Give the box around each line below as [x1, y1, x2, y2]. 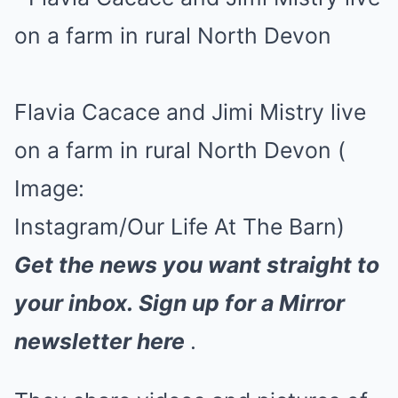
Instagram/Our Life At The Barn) [14, 213, 345, 240]
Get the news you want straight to [14, 251, 379, 278]
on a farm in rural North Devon [14, 137, 331, 163]
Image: [14, 175, 84, 202]
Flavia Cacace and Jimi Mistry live [14, 99, 366, 125]
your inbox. [14, 290, 133, 316]
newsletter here [14, 328, 190, 354]
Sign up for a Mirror [139, 290, 345, 316]
